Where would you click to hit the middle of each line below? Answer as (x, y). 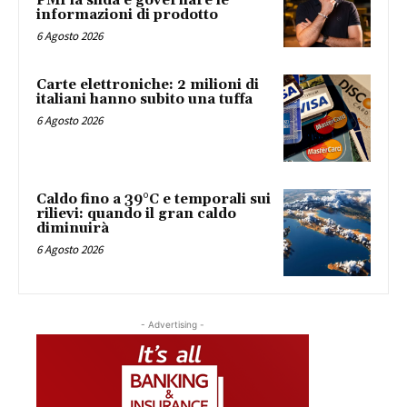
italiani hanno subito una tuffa (144, 100)
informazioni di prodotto (127, 15)
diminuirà (73, 228)
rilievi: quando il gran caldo (136, 213)
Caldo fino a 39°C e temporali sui (154, 199)
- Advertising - (173, 324)
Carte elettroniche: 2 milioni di (148, 85)
